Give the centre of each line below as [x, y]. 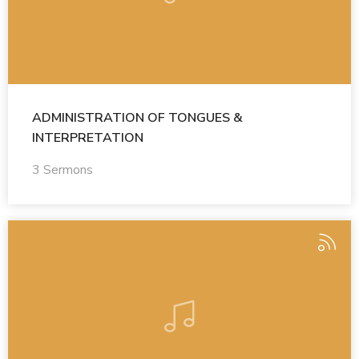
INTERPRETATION [88, 137]
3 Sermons [63, 169]
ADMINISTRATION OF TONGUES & [137, 117]
